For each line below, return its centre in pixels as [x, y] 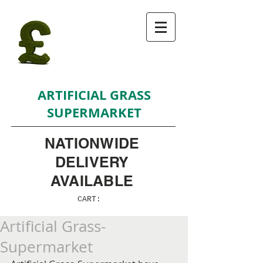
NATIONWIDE [92, 143]
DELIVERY [92, 162]
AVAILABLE [92, 181]
